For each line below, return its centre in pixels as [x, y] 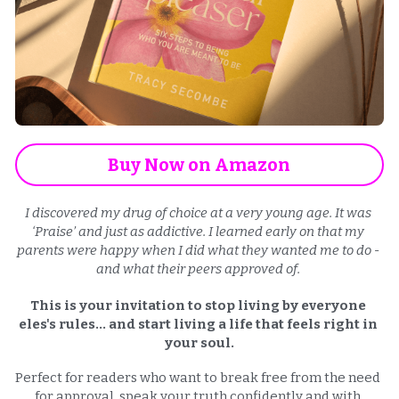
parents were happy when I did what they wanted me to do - [198, 250]
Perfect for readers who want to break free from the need [198, 377]
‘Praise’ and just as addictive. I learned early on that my [198, 231]
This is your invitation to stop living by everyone [198, 305]
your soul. [199, 342]
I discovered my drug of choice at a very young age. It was [198, 212]
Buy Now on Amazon [199, 164]
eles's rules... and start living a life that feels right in [198, 324]
